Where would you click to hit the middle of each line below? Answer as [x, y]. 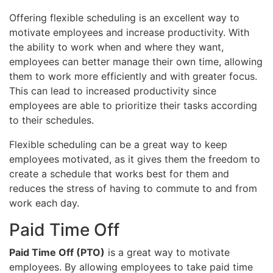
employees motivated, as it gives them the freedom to [135, 159]
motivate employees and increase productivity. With [129, 32]
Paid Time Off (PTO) [57, 252]
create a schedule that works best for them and [119, 173]
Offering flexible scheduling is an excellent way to [124, 17]
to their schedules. [51, 120]
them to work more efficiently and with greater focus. [133, 76]
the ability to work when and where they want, [116, 47]
